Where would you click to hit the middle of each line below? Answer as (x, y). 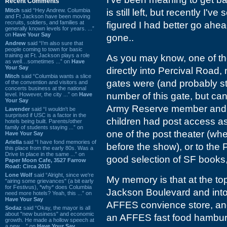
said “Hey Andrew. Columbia (55, 10)
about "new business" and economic (50, 214)
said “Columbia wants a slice (55, 76)
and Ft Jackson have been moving (48, 16)
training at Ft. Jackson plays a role (47, 55)
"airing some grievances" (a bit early (49, 181)
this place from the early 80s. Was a (49, 148)
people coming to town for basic (44, 49)
